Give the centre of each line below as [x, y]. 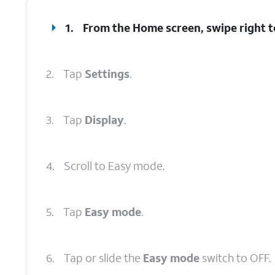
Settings [107, 74]
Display [104, 120]
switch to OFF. [235, 258]
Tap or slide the [103, 258]
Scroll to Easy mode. [114, 166]
